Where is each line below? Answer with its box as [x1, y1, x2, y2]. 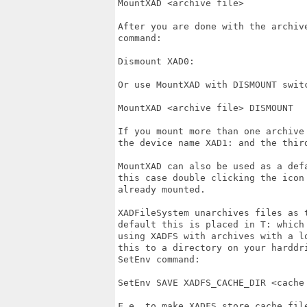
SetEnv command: [118, 254, 200, 265]
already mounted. [118, 184, 206, 195]
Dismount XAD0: [118, 56, 195, 66]
